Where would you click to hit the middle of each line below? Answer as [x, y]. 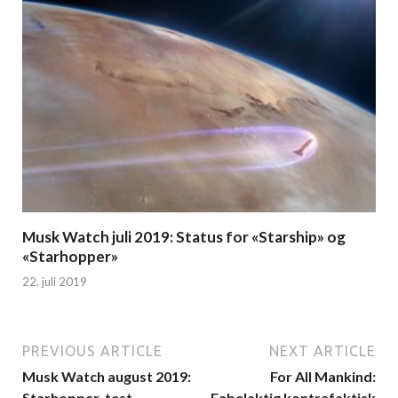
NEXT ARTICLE [322, 351]
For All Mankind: [323, 377]
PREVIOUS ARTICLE [92, 351]
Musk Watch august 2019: [107, 377]
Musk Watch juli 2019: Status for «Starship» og [184, 236]
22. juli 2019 [55, 282]
